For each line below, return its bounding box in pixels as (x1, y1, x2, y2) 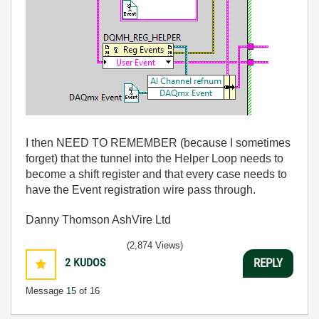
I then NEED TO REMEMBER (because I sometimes (26, 136, 291, 149)
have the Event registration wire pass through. (26, 183, 256, 196)
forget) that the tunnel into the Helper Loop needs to (26, 152, 283, 164)
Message (26, 285, 66, 296)
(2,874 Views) (127, 239, 183, 251)
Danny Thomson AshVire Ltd (26, 213, 171, 226)
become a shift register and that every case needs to (26, 167, 287, 180)
